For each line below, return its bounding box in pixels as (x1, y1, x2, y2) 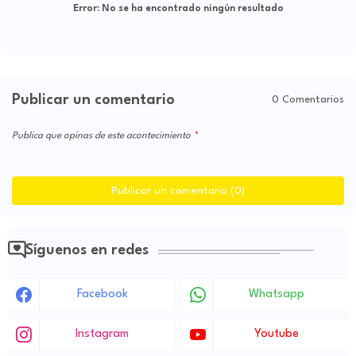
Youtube (253, 327, 299, 340)
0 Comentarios (272, 95, 344, 106)
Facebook (76, 288, 128, 300)
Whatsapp (248, 288, 304, 300)
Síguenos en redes (25, 242, 149, 257)
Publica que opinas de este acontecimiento (12, 130, 193, 141)
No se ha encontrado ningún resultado (99, 3, 284, 14)
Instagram (75, 327, 129, 340)
